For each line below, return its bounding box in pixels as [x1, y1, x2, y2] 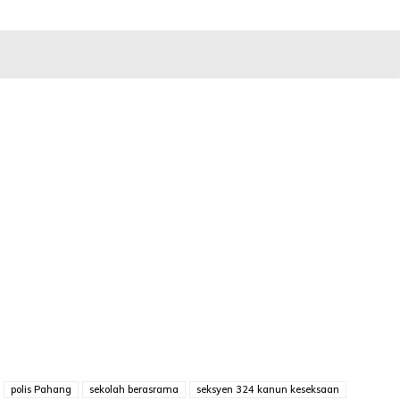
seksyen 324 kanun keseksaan [196, 383, 339, 396]
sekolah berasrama [89, 383, 179, 396]
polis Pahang [11, 383, 71, 396]
